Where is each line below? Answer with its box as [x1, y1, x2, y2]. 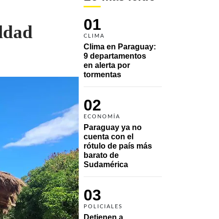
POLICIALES [84, 203, 123, 209]
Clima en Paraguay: [84, 42, 156, 51]
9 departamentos [84, 51, 146, 60]
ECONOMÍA [84, 113, 120, 119]
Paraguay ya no [84, 123, 142, 131]
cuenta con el [84, 132, 133, 141]
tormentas [84, 70, 121, 79]
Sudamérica [84, 160, 128, 169]
